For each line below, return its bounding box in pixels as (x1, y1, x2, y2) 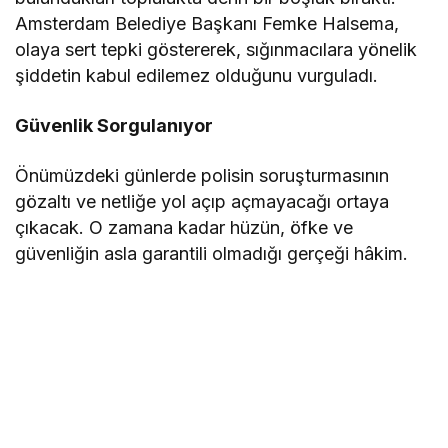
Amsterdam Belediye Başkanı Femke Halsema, (15, 12, 400, 34)
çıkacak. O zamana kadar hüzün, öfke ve (15, 216, 354, 238)
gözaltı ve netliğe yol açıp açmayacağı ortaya (15, 190, 390, 212)
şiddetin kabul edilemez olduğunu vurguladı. (15, 64, 379, 86)
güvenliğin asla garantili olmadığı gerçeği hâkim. (15, 242, 409, 264)
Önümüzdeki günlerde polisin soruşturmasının (15, 164, 390, 186)
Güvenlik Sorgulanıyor (15, 114, 214, 136)
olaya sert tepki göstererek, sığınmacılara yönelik (15, 38, 418, 60)
